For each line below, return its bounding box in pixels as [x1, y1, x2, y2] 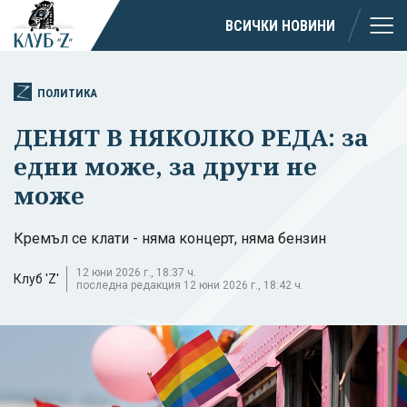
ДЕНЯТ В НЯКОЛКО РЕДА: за [14, 120, 369, 154]
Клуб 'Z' [14, 271, 59, 286]
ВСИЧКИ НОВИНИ [225, 16, 335, 35]
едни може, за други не [14, 149, 317, 183]
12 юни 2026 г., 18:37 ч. [76, 265, 196, 279]
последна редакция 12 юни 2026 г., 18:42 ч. [76, 278, 303, 292]
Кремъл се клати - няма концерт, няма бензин [14, 229, 326, 247]
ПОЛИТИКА [37, 85, 97, 100]
